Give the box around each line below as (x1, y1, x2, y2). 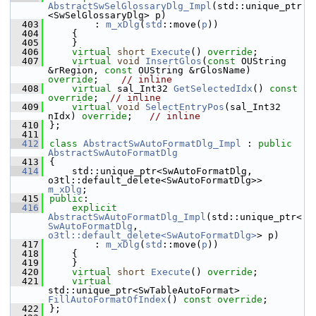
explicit (72, 202, 117, 213)
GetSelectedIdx (174, 83, 253, 94)
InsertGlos (145, 56, 202, 66)
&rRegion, (48, 65, 104, 75)
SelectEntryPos (145, 102, 224, 112)
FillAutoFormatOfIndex (48, 294, 166, 305)
